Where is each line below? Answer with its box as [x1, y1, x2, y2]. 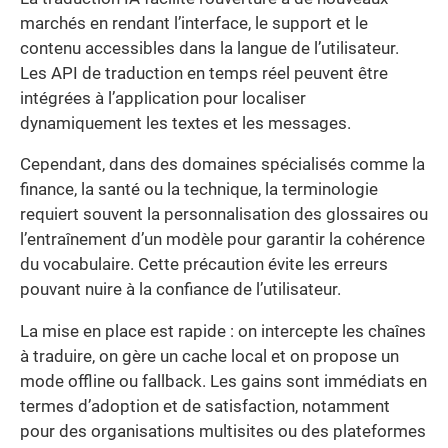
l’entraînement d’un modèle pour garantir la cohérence [20, 230, 425, 250]
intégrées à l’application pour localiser [20, 88, 306, 108]
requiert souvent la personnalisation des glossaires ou [20, 205, 428, 225]
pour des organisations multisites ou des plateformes [20, 421, 426, 441]
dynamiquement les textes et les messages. [20, 113, 351, 133]
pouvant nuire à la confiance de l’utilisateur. [20, 280, 341, 300]
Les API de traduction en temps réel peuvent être [20, 63, 388, 83]
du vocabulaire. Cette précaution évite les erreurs [20, 255, 388, 275]
